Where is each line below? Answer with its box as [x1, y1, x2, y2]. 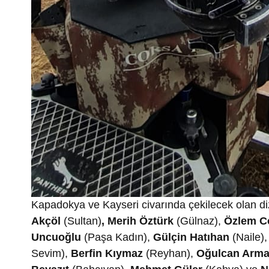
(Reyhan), [143, 247, 196, 259]
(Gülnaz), [177, 214, 224, 227]
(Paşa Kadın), [81, 231, 153, 243]
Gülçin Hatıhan [153, 231, 229, 243]
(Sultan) [64, 214, 101, 227]
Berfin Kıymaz [71, 247, 143, 259]
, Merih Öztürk [101, 214, 177, 227]
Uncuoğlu [31, 231, 81, 243]
